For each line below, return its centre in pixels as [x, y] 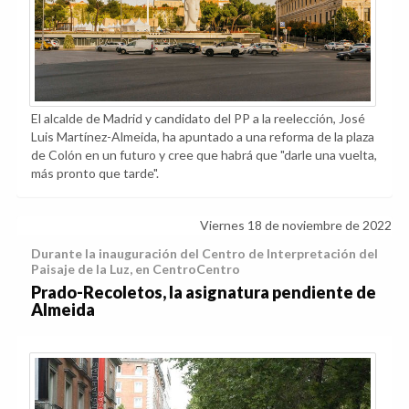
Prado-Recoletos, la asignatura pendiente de [204, 292]
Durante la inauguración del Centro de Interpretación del [204, 253]
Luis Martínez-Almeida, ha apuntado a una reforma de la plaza [203, 136]
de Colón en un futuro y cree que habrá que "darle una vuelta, [204, 154]
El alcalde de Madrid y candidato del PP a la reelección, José [198, 118]
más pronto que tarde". [95, 173]
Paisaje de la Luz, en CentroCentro [136, 268]
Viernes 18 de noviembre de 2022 [296, 225]
